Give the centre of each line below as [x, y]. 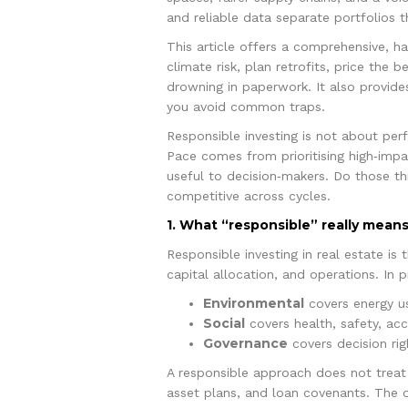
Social [224, 323]
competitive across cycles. [248, 195]
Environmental [253, 303]
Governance [245, 343]
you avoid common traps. [245, 106]
